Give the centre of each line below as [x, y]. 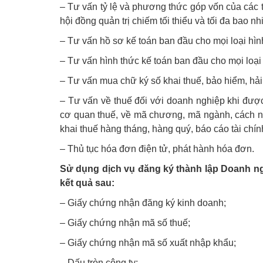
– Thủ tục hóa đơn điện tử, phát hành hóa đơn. [157, 149]
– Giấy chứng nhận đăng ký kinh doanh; [143, 203]
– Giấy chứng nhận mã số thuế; [125, 223]
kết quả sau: [87, 183]
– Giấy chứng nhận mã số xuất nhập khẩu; [148, 243]
